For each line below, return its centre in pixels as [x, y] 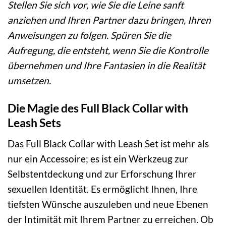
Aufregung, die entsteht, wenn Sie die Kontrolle [108, 50]
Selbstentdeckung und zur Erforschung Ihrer [102, 174]
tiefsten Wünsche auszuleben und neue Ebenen [108, 204]
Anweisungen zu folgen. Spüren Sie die [89, 35]
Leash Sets [34, 123]
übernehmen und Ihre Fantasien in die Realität [106, 66]
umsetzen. [29, 81]
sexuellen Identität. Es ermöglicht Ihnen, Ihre [102, 189]
